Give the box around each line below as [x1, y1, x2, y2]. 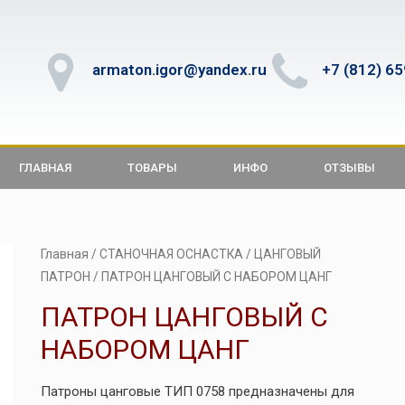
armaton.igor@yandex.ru [92, 60, 267, 79]
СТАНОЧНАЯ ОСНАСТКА [99, 247, 243, 261]
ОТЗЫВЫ [324, 161, 375, 174]
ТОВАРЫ [127, 161, 177, 174]
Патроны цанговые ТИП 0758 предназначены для [40, 382, 354, 400]
